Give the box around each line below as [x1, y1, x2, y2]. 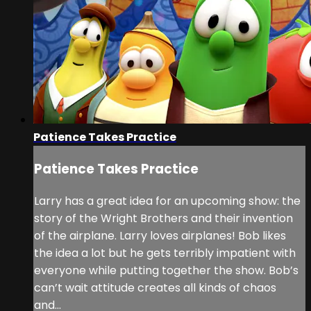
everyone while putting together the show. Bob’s [34, 262, 299, 278]
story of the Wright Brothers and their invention [34, 210, 293, 226]
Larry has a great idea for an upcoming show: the [34, 192, 301, 209]
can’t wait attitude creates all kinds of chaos [34, 279, 276, 296]
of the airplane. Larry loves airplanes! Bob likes [34, 227, 286, 244]
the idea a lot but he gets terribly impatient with [34, 244, 296, 261]
